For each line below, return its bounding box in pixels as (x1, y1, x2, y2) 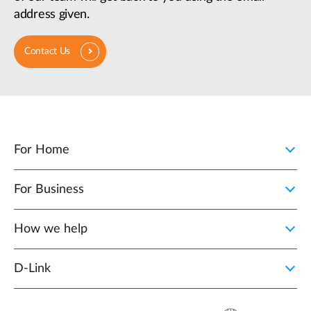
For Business (14, 183, 84, 196)
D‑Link (14, 262, 51, 276)
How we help (14, 223, 87, 236)
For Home (14, 144, 69, 157)
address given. (14, 8, 90, 22)
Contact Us (24, 47, 70, 57)
